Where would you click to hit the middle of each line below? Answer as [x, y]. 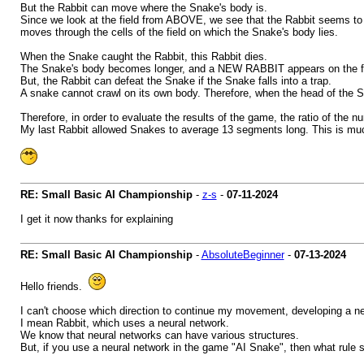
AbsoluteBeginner [243, 255]
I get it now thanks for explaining [96, 219]
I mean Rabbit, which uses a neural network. [124, 323]
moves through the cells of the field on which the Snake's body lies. [179, 32]
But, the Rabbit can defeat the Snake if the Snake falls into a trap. [175, 81]
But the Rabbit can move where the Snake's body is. [143, 8]
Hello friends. [54, 286]
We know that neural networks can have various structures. [159, 335]
